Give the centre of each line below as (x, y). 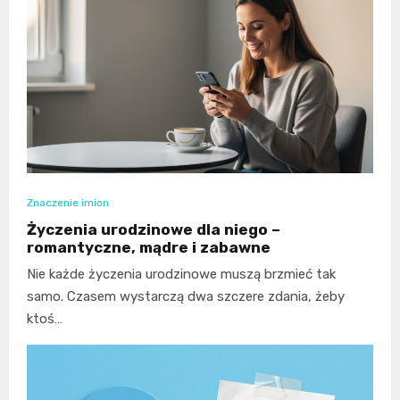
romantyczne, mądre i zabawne (149, 248)
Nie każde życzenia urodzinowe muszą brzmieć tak (181, 275)
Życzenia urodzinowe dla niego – (154, 230)
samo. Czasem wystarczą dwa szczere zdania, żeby (186, 297)
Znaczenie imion (68, 203)
